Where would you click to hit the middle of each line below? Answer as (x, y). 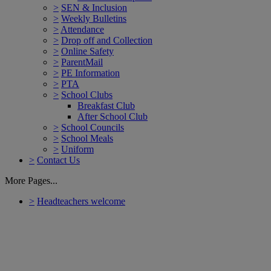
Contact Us (58, 160)
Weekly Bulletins (94, 18)
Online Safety (87, 51)
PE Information (90, 73)
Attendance (82, 29)
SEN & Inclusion (94, 7)
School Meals (87, 138)
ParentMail (82, 62)
